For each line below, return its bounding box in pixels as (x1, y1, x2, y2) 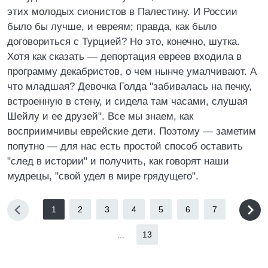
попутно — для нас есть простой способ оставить (7, 141, 243, 152)
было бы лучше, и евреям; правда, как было (7, 21, 217, 32)
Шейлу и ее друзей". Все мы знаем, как (7, 111, 193, 122)
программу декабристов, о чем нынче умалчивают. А (7, 66, 257, 77)
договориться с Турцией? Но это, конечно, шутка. (7, 36, 240, 47)
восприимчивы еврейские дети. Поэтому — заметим (7, 126, 256, 137)
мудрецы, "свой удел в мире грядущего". (7, 170, 199, 182)
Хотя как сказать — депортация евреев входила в (7, 51, 242, 62)
